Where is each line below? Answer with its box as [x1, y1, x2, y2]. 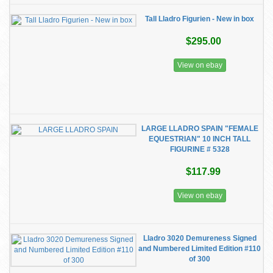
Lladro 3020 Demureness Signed [143, 234, 257, 243]
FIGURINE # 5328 [169, 145, 230, 154]
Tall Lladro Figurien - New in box [145, 15, 254, 23]
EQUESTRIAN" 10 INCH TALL [149, 135, 250, 143]
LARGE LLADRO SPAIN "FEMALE [141, 124, 258, 133]
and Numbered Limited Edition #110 [138, 244, 261, 253]
